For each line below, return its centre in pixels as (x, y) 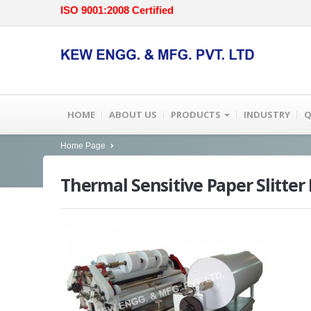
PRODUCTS (197, 114)
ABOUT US (133, 114)
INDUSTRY (267, 114)
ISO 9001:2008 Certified (117, 10)
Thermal (94, 184)
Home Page (83, 146)
